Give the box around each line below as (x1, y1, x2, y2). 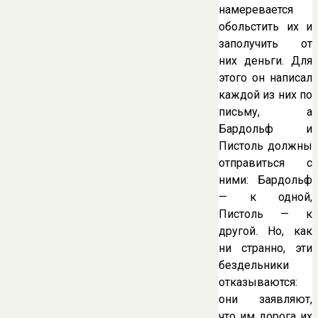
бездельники (219, 258, 289, 272)
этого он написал (219, 70, 312, 84)
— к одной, (219, 190, 312, 204)
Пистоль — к (219, 207, 312, 221)
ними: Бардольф (219, 172, 312, 187)
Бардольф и (219, 121, 312, 136)
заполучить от (219, 36, 312, 50)
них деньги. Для (219, 53, 312, 67)
